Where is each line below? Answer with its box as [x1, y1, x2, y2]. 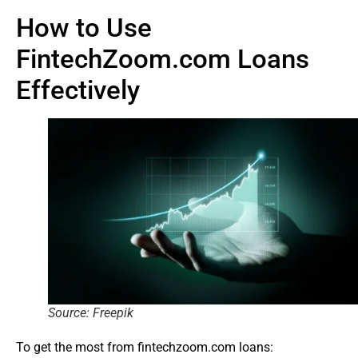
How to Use [16, 11, 152, 43]
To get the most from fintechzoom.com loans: [16, 340, 273, 356]
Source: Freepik [48, 305, 133, 321]
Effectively [16, 74, 140, 105]
